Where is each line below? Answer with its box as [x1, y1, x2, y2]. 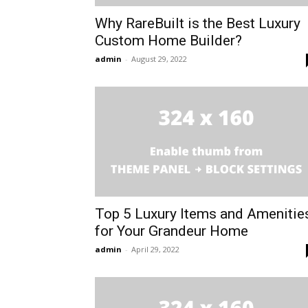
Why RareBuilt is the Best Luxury [95, 15, 300, 32]
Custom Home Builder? [95, 32, 242, 49]
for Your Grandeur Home [95, 223, 248, 240]
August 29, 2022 [131, 54, 187, 65]
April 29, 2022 [131, 244, 179, 255]
